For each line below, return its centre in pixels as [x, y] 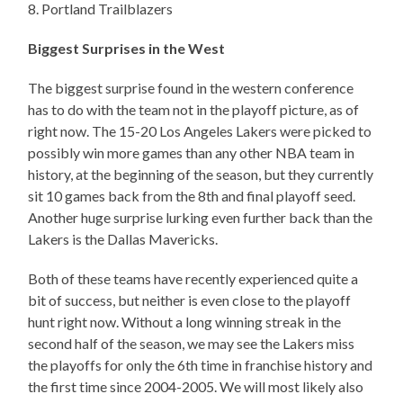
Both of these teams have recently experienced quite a [193, 279]
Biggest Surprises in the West [127, 49]
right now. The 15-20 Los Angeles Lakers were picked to [200, 131]
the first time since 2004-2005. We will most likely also [196, 387]
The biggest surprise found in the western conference [191, 88]
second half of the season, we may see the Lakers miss [192, 344]
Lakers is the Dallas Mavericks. [123, 239]
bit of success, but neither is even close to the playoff [190, 300]
